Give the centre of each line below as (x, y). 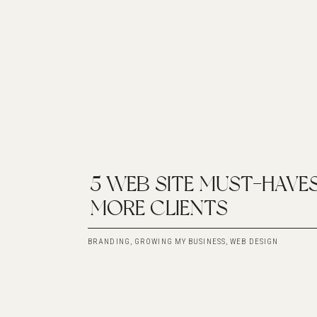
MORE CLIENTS (159, 208)
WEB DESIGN (254, 242)
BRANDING (109, 242)
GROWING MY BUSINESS (180, 242)
